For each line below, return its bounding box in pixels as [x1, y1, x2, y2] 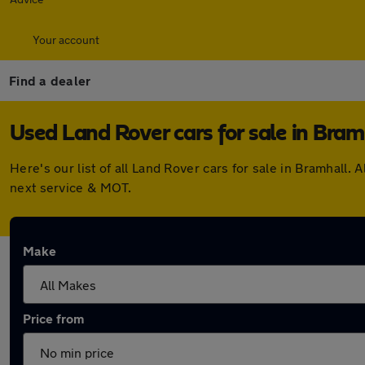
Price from [23, 310, 84, 326]
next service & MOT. [10, 179, 132, 195]
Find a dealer [9, 73, 91, 88]
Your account [33, 33, 99, 46]
